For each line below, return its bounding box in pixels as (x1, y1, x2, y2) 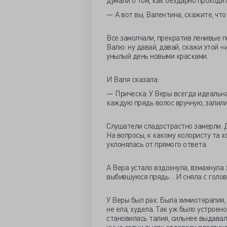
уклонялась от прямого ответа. (106, 139, 209, 149)
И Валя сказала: (106, 74, 159, 84)
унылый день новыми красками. (106, 51, 210, 61)
